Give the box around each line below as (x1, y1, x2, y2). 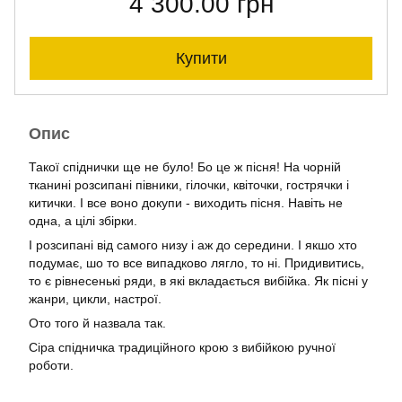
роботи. (29, 358, 77, 372)
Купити (175, 49, 227, 67)
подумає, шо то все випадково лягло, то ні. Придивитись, (29, 256, 364, 270)
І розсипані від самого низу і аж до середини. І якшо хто (29, 238, 357, 252)
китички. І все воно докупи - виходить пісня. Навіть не (29, 196, 343, 210)
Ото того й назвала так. (29, 316, 170, 330)
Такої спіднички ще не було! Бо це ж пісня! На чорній (29, 160, 341, 174)
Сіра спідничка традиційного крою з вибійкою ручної (29, 340, 336, 354)
